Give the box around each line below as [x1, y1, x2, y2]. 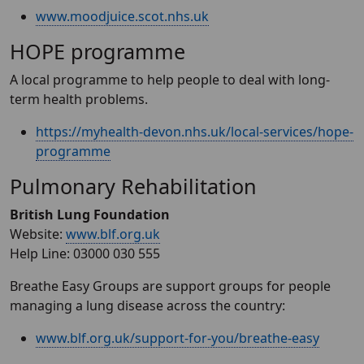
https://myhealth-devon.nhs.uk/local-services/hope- [36, 123, 353, 141]
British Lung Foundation [10, 206, 170, 223]
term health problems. [10, 90, 148, 108]
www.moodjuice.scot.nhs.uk [36, 7, 209, 25]
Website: [10, 225, 66, 243]
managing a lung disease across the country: [10, 297, 285, 314]
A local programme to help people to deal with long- [10, 71, 330, 89]
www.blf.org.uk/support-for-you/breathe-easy [36, 329, 319, 347]
